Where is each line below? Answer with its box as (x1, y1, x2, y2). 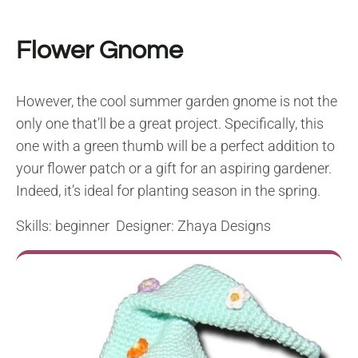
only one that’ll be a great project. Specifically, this (16, 115, 324, 133)
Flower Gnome (16, 38, 183, 65)
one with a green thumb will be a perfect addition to (16, 137, 335, 155)
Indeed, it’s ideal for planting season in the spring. (16, 182, 320, 200)
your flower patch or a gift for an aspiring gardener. (16, 160, 332, 177)
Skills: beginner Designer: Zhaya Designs (16, 217, 271, 235)
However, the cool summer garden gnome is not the (16, 93, 337, 110)
